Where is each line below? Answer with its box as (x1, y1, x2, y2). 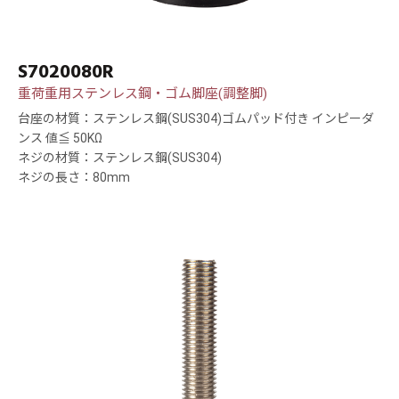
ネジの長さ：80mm (18, 170, 130, 185)
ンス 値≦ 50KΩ (18, 131, 102, 146)
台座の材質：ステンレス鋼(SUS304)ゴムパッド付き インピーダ (18, 111, 374, 126)
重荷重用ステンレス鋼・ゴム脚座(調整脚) (18, 85, 267, 102)
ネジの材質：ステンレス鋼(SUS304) (18, 151, 222, 166)
